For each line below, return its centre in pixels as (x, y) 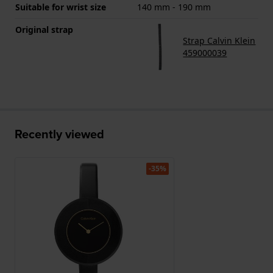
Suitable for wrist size (61, 7)
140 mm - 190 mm (174, 7)
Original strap (44, 30)
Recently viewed (59, 134)
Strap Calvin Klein (219, 41)
